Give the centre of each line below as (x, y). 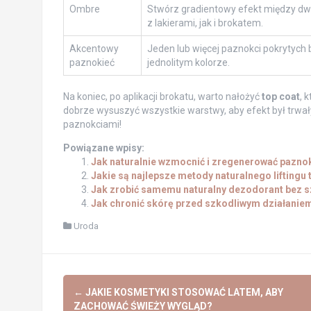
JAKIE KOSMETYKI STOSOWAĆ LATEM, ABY (183, 292)
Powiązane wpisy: (103, 148)
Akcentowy (94, 48)
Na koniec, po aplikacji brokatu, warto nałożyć (162, 96)
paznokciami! (92, 124)
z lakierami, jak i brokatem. (205, 23)
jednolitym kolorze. (188, 62)
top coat (280, 96)
